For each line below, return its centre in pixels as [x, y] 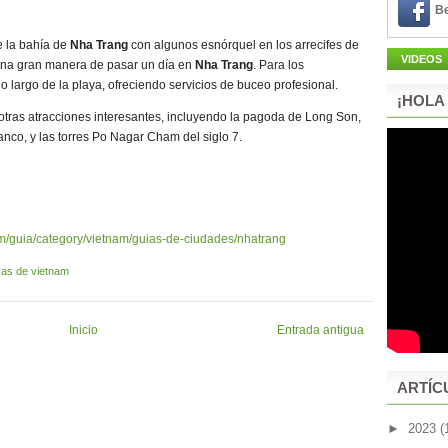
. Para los [278, 65]
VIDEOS [421, 59]
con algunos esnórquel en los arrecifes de [243, 45]
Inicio [83, 329]
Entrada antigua [320, 329]
